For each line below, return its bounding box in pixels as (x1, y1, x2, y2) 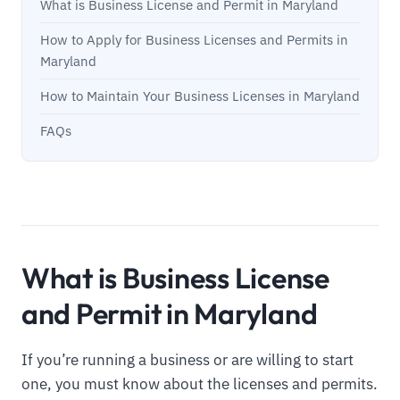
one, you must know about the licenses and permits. (21, 373, 378, 394)
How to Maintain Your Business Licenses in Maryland (40, 87, 360, 105)
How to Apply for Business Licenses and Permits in (40, 31, 348, 49)
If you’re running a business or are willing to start (21, 349, 354, 370)
